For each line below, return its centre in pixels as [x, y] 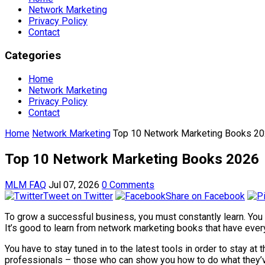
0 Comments [128, 185]
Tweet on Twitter [78, 196]
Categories [33, 56]
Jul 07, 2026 [74, 185]
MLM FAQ [25, 185]
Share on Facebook [205, 196]
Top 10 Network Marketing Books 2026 [132, 159]
